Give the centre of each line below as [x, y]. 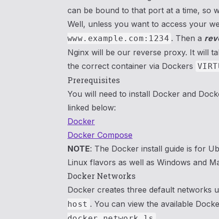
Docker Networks [101, 176]
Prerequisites [94, 80]
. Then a [188, 38]
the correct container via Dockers [131, 66]
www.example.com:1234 [118, 38]
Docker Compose [100, 135]
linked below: [92, 108]
